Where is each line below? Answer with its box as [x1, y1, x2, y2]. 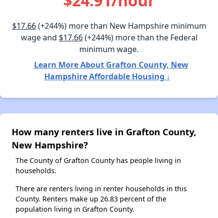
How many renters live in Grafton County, [12, 125, 196, 138]
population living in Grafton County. [16, 204, 134, 214]
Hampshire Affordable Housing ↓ [44, 71, 170, 82]
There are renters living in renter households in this [16, 183, 187, 193]
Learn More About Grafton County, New [34, 59, 188, 70]
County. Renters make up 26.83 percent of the [16, 194, 166, 203]
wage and [20, 32, 59, 43]
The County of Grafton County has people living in [16, 155, 181, 165]
